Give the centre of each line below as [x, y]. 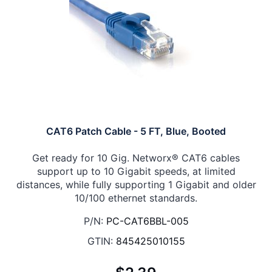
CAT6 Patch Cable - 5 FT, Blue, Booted [136, 131]
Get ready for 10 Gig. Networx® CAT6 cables [136, 158]
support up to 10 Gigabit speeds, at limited [136, 171]
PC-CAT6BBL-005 [147, 221]
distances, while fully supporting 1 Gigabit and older [136, 185]
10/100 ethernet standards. [136, 198]
